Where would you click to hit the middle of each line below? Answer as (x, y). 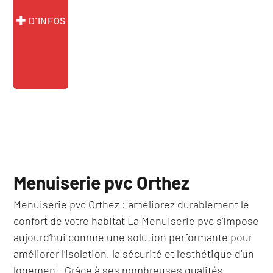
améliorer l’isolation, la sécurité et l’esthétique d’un (134, 253)
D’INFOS (46, 21)
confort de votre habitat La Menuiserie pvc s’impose (136, 220)
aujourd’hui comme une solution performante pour (133, 237)
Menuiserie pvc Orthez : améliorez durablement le (132, 204)
